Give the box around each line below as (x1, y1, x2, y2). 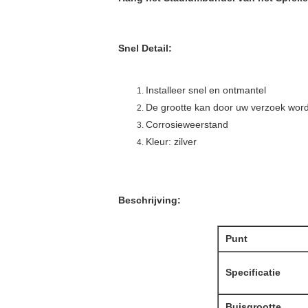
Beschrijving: (118, 195, 181, 206)
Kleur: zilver (146, 136, 197, 147)
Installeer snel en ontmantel (146, 85, 266, 96)
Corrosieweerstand (146, 119, 228, 130)
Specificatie (225, 267, 280, 278)
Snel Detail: (118, 43, 172, 54)
